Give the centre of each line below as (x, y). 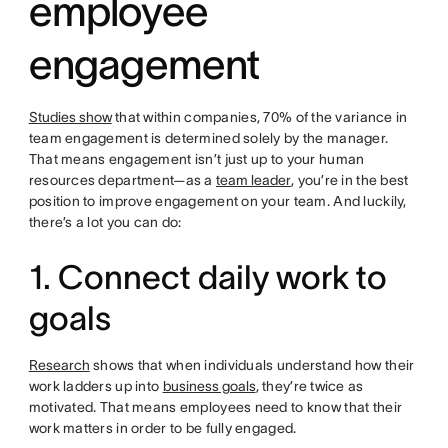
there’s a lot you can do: (106, 222)
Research (59, 365)
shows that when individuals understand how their (252, 365)
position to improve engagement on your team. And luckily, (217, 201)
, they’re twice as (309, 386)
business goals (209, 386)
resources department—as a (122, 180)
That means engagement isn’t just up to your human (196, 159)
